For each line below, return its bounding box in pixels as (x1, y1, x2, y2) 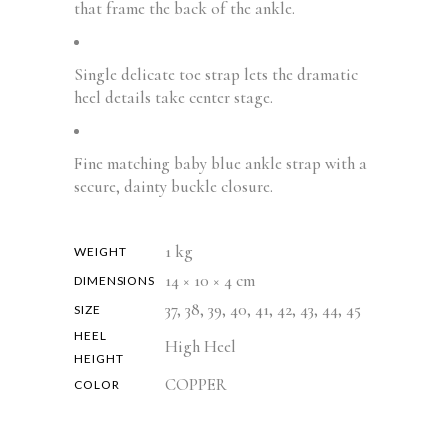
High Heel (165, 336, 236, 357)
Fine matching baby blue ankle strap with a (74, 153, 367, 174)
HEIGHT (74, 351, 124, 366)
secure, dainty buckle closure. (74, 176, 273, 197)
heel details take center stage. (74, 87, 273, 108)
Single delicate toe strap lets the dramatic (74, 64, 358, 85)
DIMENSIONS (74, 273, 155, 288)
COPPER (165, 374, 227, 395)
